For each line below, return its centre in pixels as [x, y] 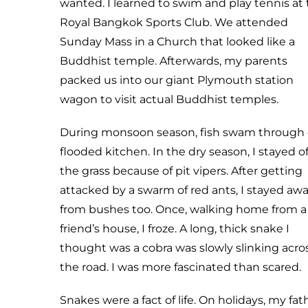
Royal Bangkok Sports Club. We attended [174, 22]
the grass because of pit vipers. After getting [181, 171]
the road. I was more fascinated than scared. [180, 267]
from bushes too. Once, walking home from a [183, 209]
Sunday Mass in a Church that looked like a [177, 42]
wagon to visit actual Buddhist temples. [169, 99]
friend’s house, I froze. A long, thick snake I [175, 229]
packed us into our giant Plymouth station [177, 80]
